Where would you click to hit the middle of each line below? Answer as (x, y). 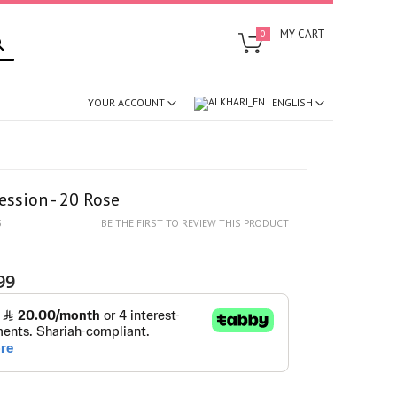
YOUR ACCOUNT (127, 102)
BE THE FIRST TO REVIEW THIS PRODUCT (195, 222)
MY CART (302, 35)
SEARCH (24, 33)
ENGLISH (292, 102)
